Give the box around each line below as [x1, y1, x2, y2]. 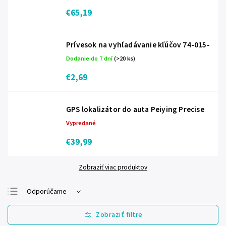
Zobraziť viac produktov [79, 162, 147, 172]
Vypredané [66, 119, 96, 128]
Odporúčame [27, 187, 67, 197]
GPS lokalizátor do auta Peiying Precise [66, 104, 204, 115]
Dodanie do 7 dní [66, 54, 114, 63]
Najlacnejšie [27, 203, 63, 213]
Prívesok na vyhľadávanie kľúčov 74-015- [66, 39, 210, 50]
